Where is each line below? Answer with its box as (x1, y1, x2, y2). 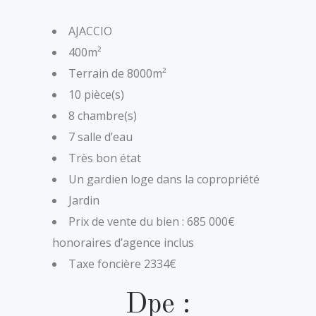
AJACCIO (68, 23, 112, 39)
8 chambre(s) (68, 107, 137, 123)
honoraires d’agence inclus (52, 234, 194, 250)
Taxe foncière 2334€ (68, 255, 176, 272)
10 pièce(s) (68, 86, 124, 102)
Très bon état (68, 150, 141, 166)
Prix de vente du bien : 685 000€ (68, 213, 235, 229)
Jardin (68, 192, 99, 208)
